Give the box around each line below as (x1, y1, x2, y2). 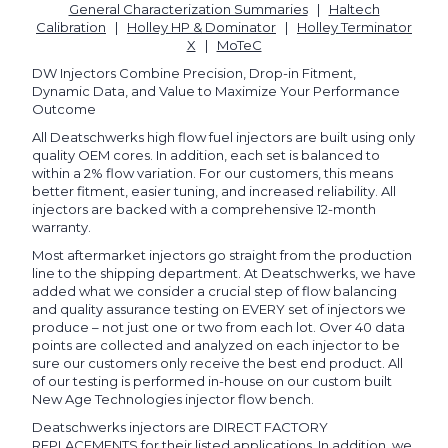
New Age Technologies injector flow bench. (32, 391, 314, 408)
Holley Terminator (297, 19, 412, 36)
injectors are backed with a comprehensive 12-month (32, 201, 376, 218)
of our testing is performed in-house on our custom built (32, 373, 392, 390)
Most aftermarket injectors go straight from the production (32, 247, 412, 264)
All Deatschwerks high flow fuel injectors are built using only (32, 129, 415, 146)
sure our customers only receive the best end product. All (32, 355, 403, 372)
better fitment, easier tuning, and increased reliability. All (32, 183, 396, 200)
